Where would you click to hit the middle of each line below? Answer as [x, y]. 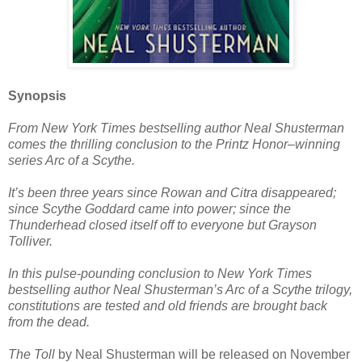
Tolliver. [30, 242]
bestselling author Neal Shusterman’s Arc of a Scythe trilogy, [180, 290]
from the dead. [49, 322]
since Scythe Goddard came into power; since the [149, 209]
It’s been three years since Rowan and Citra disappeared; [172, 193]
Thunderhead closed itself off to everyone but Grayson [162, 225]
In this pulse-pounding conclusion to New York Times [160, 274]
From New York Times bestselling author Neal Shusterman [176, 128]
